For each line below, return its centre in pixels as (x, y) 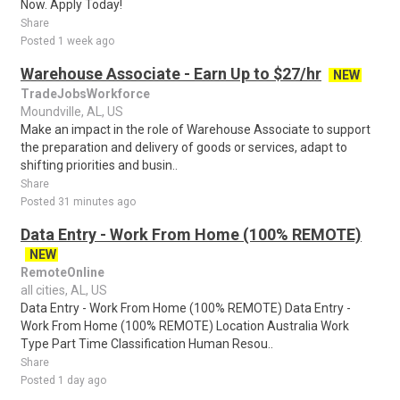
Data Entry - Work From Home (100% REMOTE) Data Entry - (186, 308)
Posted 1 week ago (67, 41)
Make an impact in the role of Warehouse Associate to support (196, 129)
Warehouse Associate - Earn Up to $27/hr (171, 74)
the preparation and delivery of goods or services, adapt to (184, 147)
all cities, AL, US (64, 290)
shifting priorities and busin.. (99, 165)
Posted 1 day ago (63, 380)
